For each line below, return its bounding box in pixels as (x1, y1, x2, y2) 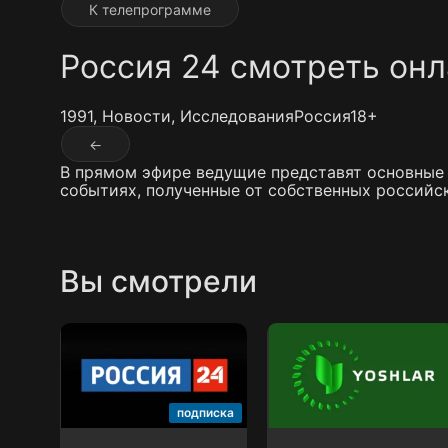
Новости (102, 105, 171, 126)
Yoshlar (272, 404, 329, 425)
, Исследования (171, 105, 294, 126)
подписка (177, 405, 235, 421)
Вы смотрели (60, 262, 257, 299)
